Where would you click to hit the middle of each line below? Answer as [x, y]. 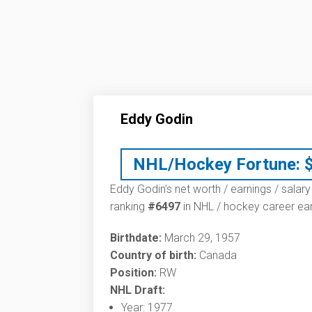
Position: [133, 273]
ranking [129, 206]
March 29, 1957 [201, 238]
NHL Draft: [138, 290]
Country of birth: [153, 255]
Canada [217, 255]
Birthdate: [136, 238]
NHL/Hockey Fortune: [217, 164]
